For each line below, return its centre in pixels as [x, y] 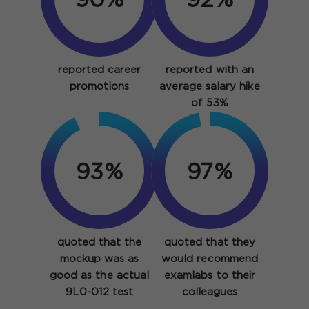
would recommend [210, 259]
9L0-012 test [99, 292]
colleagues [210, 292]
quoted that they [210, 243]
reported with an [210, 70]
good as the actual [99, 276]
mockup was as [99, 259]
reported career [99, 70]
